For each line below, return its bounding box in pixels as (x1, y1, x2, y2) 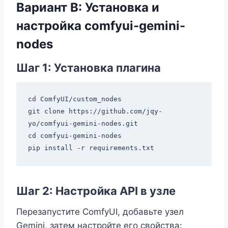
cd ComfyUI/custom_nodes (27, 95, 122, 103)
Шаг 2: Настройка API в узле (16, 184, 176, 198)
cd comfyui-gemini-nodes (27, 131, 122, 139)
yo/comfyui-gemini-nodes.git (27, 119, 138, 127)
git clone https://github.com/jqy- (27, 107, 162, 115)
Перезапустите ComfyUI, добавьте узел (16, 207, 184, 217)
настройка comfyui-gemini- (16, 18, 185, 34)
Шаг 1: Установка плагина (16, 61, 161, 75)
